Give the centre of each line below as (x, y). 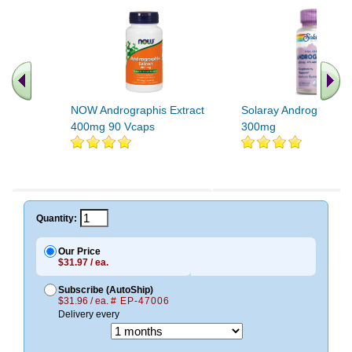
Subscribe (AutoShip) (106, 290)
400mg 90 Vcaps (113, 127)
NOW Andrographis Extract (137, 110)
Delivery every (89, 315)
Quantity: (57, 218)
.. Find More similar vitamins (144, 187)
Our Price (79, 252)
